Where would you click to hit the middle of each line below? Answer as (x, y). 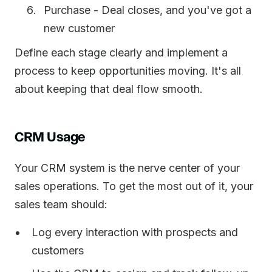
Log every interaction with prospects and (135, 232)
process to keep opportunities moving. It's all (128, 71)
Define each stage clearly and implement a (121, 53)
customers (58, 250)
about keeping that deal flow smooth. (109, 89)
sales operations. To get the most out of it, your (134, 186)
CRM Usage (50, 136)
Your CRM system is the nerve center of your (127, 168)
